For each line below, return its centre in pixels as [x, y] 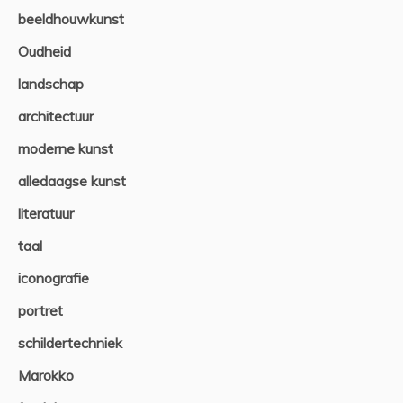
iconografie [54, 278]
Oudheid [45, 51]
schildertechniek [70, 342]
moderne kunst [66, 148]
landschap [51, 83]
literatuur [46, 213]
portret [40, 310]
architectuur [56, 116]
